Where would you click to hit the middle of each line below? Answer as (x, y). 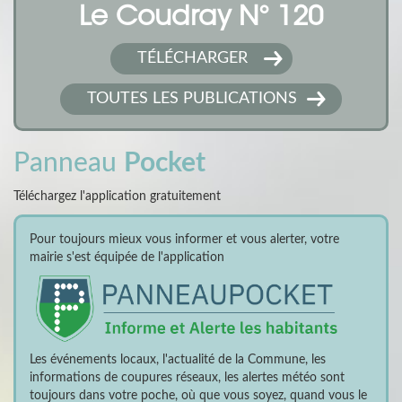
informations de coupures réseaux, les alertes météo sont (187, 377)
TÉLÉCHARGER (192, 58)
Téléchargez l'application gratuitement (117, 196)
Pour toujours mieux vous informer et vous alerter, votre (184, 239)
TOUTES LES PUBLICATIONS (192, 98)
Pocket (165, 163)
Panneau (69, 163)
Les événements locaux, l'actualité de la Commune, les (178, 359)
